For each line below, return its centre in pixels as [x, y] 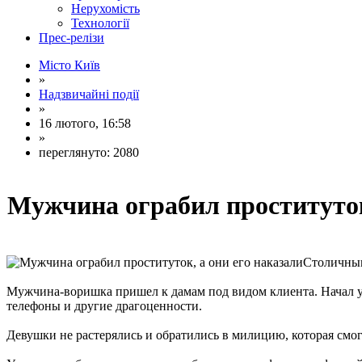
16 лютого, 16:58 [85, 123]
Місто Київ [69, 65]
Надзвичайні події [89, 94]
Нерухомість [105, 8]
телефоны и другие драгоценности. [104, 306]
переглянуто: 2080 [89, 152]
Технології [100, 23]
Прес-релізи [72, 38]
